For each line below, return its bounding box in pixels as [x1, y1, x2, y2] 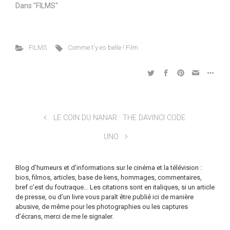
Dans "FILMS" [15, 2, 58, 10]
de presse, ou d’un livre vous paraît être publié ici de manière [15, 193, 194, 201]
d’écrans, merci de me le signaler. [15, 213, 113, 220]
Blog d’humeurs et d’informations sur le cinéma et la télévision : [15, 164, 202, 171]
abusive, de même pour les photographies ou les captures [15, 203, 188, 210]
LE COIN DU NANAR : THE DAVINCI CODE [53, 113, 185, 122]
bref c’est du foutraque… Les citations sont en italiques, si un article [15, 183, 215, 191]
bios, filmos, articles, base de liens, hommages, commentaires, [15, 174, 202, 181]
